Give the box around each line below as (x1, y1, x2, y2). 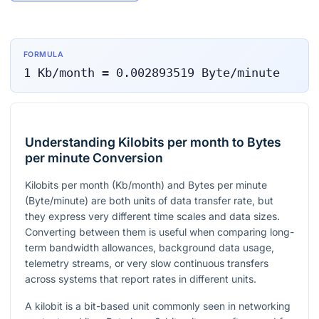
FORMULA (23, 49, 64, 59)
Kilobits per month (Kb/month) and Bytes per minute (25, 179, 267, 192)
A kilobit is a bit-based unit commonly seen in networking (25, 300, 291, 313)
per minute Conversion (25, 150, 163, 166)
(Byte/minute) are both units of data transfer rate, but (25, 194, 273, 207)
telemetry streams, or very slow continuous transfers (25, 257, 268, 270)
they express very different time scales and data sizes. (25, 210, 280, 223)
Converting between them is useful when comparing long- (25, 226, 294, 239)
